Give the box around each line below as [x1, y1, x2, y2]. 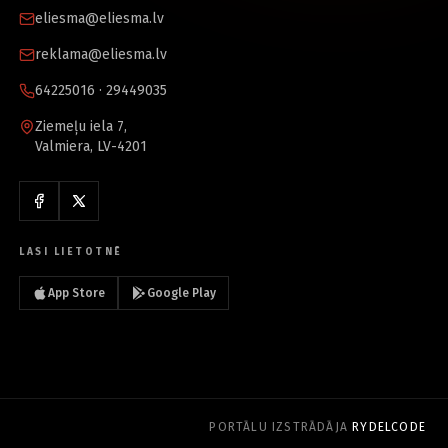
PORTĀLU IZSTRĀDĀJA [209, 420, 353, 434]
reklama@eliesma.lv [35, 46, 168, 63]
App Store [48, 286, 106, 300]
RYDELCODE [352, 420, 426, 434]
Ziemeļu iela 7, [35, 118, 128, 135]
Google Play [147, 286, 217, 300]
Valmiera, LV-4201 [35, 138, 148, 155]
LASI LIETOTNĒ [19, 246, 123, 258]
